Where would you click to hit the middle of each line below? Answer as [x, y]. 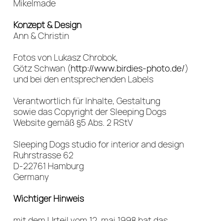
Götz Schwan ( [42, 68]
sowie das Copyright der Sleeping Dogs [90, 111]
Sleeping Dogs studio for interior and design [99, 144]
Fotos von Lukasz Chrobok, [66, 57]
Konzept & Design [47, 25]
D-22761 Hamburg [49, 166]
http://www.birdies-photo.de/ [128, 68]
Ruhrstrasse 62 [43, 155]
